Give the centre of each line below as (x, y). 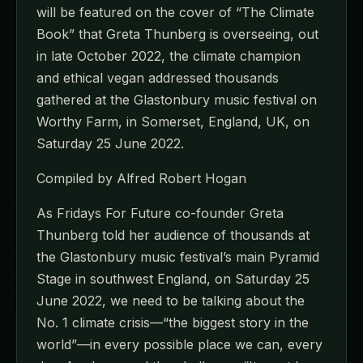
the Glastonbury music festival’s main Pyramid (178, 256)
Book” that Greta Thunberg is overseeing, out (177, 34)
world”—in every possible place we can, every (179, 344)
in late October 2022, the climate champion (169, 56)
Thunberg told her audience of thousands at (173, 235)
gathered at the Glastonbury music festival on (177, 99)
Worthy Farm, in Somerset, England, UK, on (173, 121)
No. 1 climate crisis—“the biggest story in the (173, 322)
